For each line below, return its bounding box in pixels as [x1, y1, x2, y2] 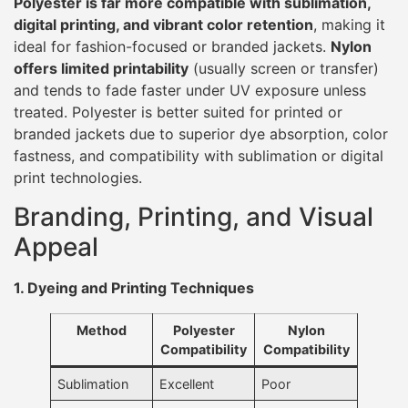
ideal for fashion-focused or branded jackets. [14, 37, 331, 56]
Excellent [159, 375, 215, 392]
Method [76, 321, 127, 338]
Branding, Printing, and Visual [14, 200, 373, 232]
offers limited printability [14, 59, 189, 78]
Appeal [14, 230, 98, 262]
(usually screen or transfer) [189, 59, 379, 78]
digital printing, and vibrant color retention [14, 15, 313, 35]
